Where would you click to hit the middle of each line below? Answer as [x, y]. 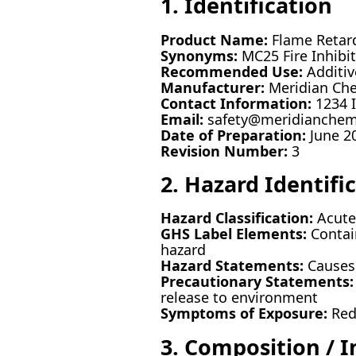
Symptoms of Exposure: [244, 313]
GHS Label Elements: [233, 234]
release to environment [239, 298]
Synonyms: [199, 55]
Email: [182, 119]
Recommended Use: [231, 71]
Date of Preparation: [233, 135]
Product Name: [214, 39]
